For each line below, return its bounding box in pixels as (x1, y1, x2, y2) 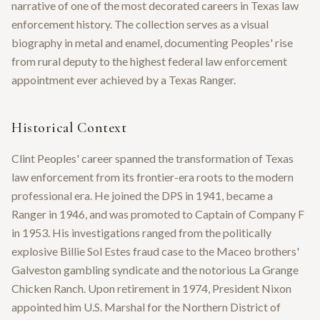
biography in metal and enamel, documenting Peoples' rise (11, 35, 293, 49)
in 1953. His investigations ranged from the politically (11, 225, 271, 239)
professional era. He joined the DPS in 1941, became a (11, 188, 273, 202)
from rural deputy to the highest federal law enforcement (11, 54, 287, 68)
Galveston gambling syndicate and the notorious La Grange (11, 262, 299, 276)
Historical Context (11, 119, 126, 136)
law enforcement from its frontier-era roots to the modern (11, 169, 294, 184)
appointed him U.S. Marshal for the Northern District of (11, 299, 281, 314)
